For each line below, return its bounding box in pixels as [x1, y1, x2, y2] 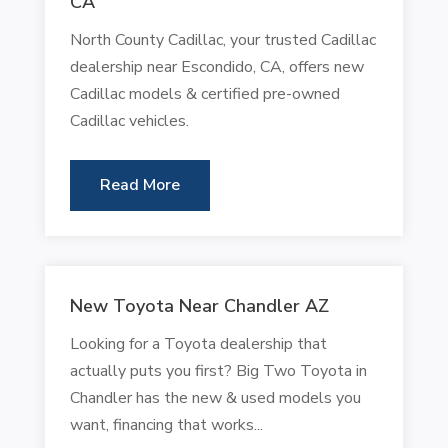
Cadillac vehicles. [69, 109, 189, 132]
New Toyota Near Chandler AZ [69, 293, 329, 318]
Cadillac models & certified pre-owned [69, 82, 340, 105]
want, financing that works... [69, 413, 263, 436]
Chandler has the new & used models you [69, 386, 361, 409]
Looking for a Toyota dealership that [69, 332, 327, 355]
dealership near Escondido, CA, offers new [69, 55, 364, 78]
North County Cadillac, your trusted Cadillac [69, 28, 376, 51]
